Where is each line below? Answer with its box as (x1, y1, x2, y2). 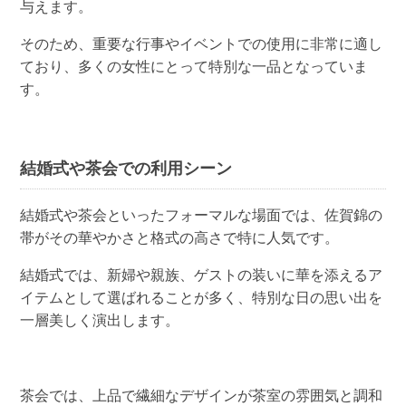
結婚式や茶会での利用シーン (20, 159, 233, 179)
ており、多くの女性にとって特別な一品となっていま (20, 57, 369, 75)
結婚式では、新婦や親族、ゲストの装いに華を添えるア (20, 266, 383, 285)
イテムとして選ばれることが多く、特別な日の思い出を (20, 289, 383, 307)
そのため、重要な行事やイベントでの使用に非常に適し (20, 34, 383, 53)
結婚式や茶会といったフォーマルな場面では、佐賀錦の (20, 207, 383, 225)
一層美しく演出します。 (20, 312, 180, 330)
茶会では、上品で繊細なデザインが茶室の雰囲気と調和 (20, 386, 383, 404)
